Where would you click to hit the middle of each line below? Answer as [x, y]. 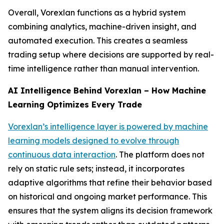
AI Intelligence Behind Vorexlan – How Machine [107, 91]
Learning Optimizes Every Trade [75, 105]
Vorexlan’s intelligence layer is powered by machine [108, 127]
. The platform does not [160, 155]
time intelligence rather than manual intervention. [103, 69]
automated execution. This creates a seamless [98, 41]
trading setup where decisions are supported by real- [111, 55]
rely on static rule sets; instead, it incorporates [96, 169]
